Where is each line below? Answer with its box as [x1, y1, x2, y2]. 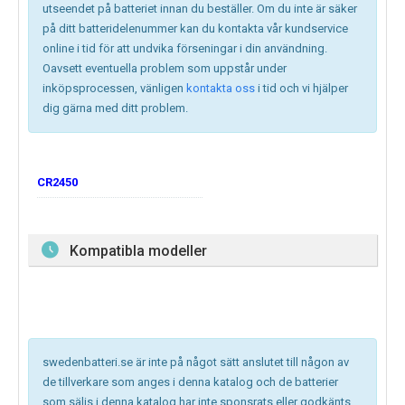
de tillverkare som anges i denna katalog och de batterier [42, 375, 338, 390]
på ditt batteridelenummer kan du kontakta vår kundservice [42, 22, 348, 36]
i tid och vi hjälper [258, 81, 348, 96]
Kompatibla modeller [70, 242, 207, 260]
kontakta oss [184, 81, 258, 96]
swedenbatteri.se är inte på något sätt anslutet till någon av [42, 355, 349, 370]
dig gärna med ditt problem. [42, 101, 188, 116]
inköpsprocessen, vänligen [42, 81, 184, 96]
